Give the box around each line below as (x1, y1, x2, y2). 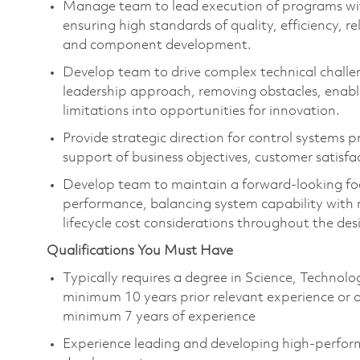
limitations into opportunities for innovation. (63, 104, 340, 118)
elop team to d (88, 65, 179, 80)
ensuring (63, 18, 116, 33)
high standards (119, 18, 211, 33)
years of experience (136, 309, 256, 324)
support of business (63, 150, 183, 165)
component (90, 38, 162, 52)
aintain (183, 178, 227, 192)
